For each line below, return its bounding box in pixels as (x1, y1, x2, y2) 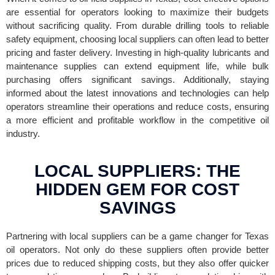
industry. (6, 128, 40, 139)
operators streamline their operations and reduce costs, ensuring (6, 101, 269, 112)
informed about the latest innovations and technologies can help (6, 87, 269, 98)
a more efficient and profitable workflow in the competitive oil (6, 114, 269, 125)
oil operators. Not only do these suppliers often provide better (6, 244, 269, 255)
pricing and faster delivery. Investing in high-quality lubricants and (6, 47, 269, 58)
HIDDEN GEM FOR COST (36, 179, 239, 199)
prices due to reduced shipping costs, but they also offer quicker (6, 257, 269, 268)
